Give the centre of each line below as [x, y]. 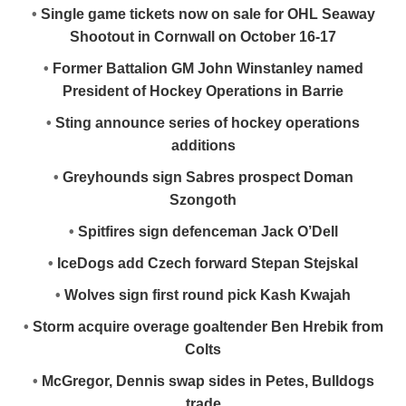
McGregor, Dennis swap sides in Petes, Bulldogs [208, 381]
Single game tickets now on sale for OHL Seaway [208, 14]
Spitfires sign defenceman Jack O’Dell [208, 232]
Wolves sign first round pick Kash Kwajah [208, 295]
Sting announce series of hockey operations [208, 123]
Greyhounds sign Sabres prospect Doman [208, 177]
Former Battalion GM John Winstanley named [208, 68]
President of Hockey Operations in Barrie [203, 91]
